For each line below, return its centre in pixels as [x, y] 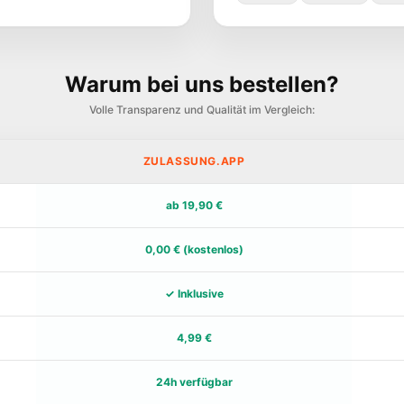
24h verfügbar [194, 382]
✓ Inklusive [194, 294]
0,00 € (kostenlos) [194, 249]
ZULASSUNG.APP [194, 161]
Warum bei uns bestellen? [202, 84]
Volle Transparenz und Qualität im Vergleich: [202, 110]
